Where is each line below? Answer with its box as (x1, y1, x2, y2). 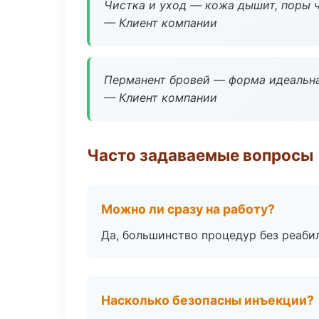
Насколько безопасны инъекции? (101, 293, 314, 308)
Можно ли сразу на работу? (101, 202, 275, 216)
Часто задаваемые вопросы (87, 145, 313, 164)
